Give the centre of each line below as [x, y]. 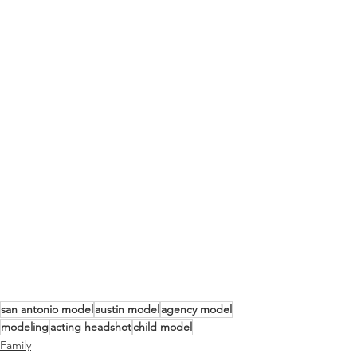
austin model [127, 309]
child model [163, 326]
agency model [196, 309]
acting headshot [91, 326]
